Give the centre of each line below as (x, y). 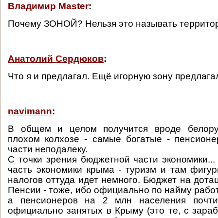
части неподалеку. (48, 149)
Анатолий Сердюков (56, 59)
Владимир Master (48, 6)
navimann (30, 111)
